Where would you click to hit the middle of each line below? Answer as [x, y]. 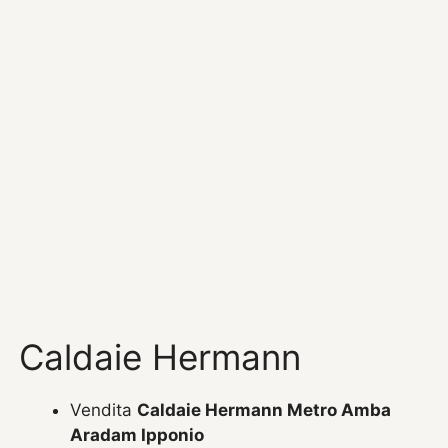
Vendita [104, 409]
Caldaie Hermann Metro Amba [264, 409]
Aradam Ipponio [137, 434]
